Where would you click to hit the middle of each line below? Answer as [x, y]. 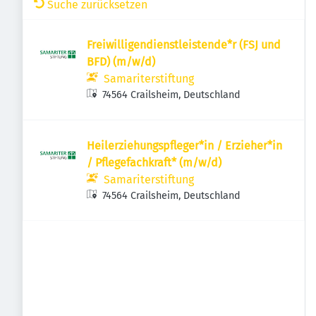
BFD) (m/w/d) [121, 62]
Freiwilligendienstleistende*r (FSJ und [184, 45]
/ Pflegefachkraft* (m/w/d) [154, 163]
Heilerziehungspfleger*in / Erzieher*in [184, 146]
